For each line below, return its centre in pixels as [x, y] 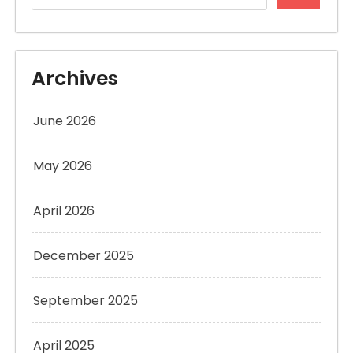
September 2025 [85, 300]
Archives [75, 78]
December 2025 [84, 255]
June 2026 [65, 121]
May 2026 [63, 165]
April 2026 [64, 210]
